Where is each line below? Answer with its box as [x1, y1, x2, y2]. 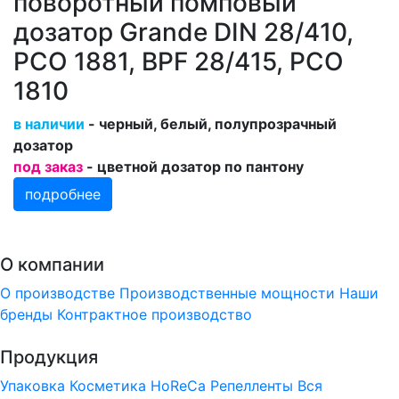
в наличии [13, 115, 85, 134]
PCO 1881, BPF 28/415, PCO [13, 46, 344, 77]
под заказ [13, 158, 83, 176]
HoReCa [151, 377, 206, 395]
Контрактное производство [57, 305, 252, 324]
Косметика [69, 377, 146, 395]
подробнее [25, 185, 101, 204]
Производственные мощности [119, 284, 335, 303]
